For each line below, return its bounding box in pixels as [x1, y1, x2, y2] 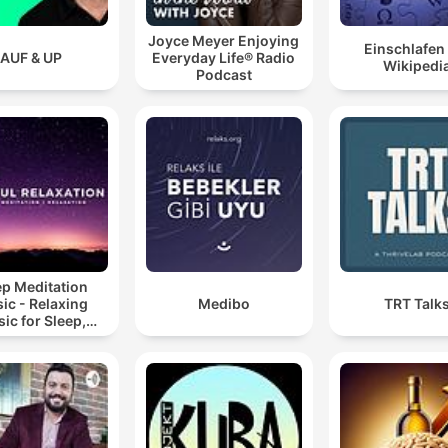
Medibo [197, 294, 250, 312]
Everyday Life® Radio [152, 48, 296, 66]
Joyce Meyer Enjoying [148, 31, 300, 49]
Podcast [195, 65, 252, 83]
